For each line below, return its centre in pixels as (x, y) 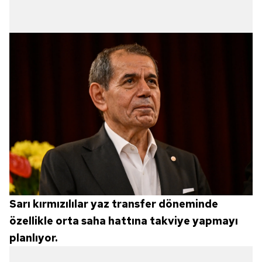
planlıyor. (33, 237)
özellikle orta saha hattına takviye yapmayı (124, 220)
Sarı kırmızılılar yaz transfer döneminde (114, 204)
